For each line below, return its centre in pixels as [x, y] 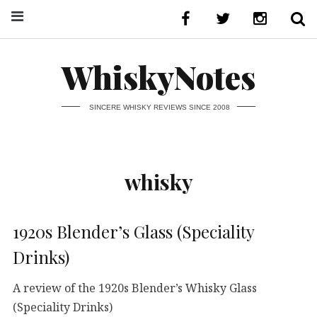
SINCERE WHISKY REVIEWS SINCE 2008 [159, 107]
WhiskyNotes [158, 77]
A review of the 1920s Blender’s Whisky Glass [135, 288]
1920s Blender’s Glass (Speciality [133, 231]
